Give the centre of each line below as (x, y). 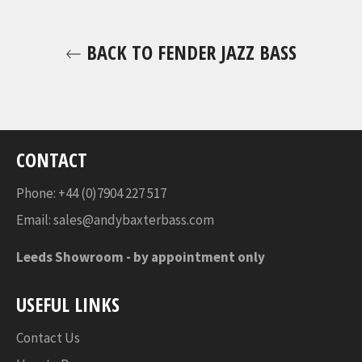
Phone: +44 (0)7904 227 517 (93, 193)
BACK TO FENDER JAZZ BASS (189, 52)
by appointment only (199, 257)
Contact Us (48, 338)
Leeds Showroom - (75, 257)
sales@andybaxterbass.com (134, 219)
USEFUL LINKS (68, 304)
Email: (35, 219)
